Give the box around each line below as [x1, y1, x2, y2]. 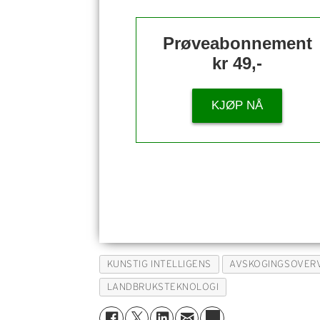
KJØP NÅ [211, 99, 264, 113]
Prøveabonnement [162, 33, 312, 53]
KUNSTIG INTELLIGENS [106, 259, 212, 270]
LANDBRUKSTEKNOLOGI [106, 281, 219, 293]
